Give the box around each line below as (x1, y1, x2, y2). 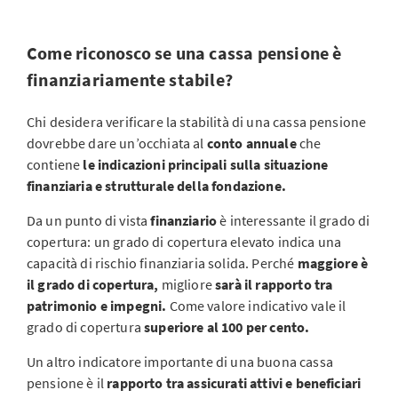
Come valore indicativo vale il (169, 297, 346, 314)
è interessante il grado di (219, 211, 370, 229)
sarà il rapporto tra (215, 275, 333, 293)
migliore (158, 275, 216, 293)
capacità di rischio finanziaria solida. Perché (27, 254, 298, 272)
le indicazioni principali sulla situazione (83, 155, 329, 173)
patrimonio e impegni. (27, 297, 170, 314)
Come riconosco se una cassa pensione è (27, 42, 342, 64)
